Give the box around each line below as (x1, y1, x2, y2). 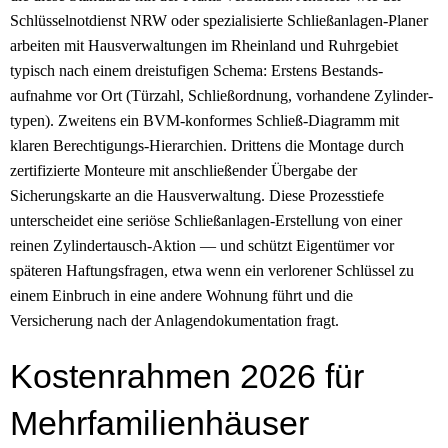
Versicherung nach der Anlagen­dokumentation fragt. (10, 311, 339, 329)
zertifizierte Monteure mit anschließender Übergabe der (10, 161, 357, 179)
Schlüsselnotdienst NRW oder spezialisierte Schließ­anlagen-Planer (10, 11, 428, 29)
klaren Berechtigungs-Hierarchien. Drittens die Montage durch (10, 136, 404, 154)
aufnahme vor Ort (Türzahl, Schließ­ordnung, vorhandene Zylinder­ (10, 86, 433, 104)
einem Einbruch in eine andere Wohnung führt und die (10, 286, 353, 304)
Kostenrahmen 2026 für (10, 356, 364, 395)
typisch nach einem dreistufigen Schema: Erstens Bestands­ (10, 61, 383, 79)
